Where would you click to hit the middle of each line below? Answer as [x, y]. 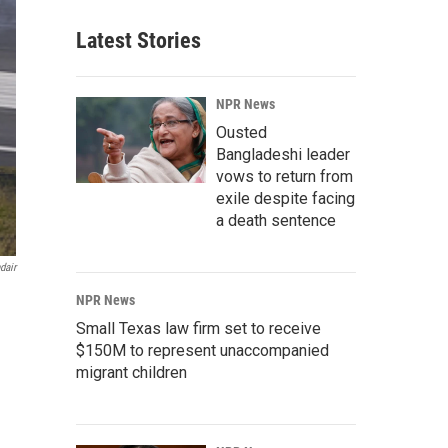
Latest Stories [138, 40]
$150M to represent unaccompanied [202, 350]
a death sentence [276, 220]
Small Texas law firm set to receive [198, 328]
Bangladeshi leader [283, 154]
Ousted [241, 132]
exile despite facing [285, 198]
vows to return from [284, 176]
